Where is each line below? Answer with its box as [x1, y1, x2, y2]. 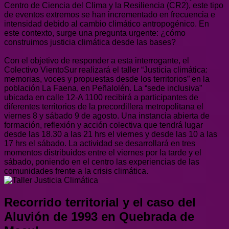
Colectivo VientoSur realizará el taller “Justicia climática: [4, 65, 208, 74]
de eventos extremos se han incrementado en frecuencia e [4, 10, 215, 19]
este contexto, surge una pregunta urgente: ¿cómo [4, 28, 186, 37]
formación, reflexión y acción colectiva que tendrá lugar [4, 120, 203, 129]
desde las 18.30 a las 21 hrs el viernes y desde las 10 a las [4, 129, 217, 139]
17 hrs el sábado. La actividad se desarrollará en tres [4, 139, 195, 148]
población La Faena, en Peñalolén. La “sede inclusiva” [4, 83, 202, 93]
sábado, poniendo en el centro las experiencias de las [4, 157, 199, 166]
